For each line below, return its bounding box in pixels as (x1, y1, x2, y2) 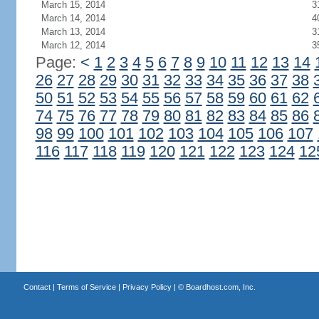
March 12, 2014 (41, 40, 105, 51)
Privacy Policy (122, 283, 172, 291)
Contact (23, 283, 51, 291)
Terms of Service (56, 283, 116, 291)
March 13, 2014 (41, 26, 105, 37)
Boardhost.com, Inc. (185, 283, 256, 291)
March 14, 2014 (41, 13, 105, 23)
